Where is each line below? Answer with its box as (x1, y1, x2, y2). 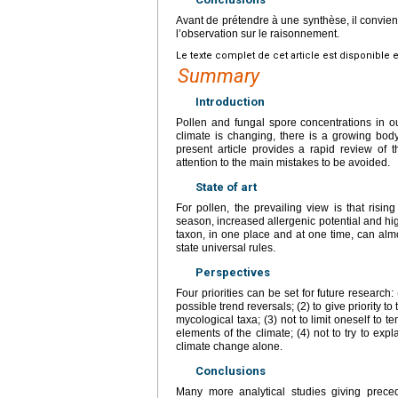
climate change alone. (176, 340, 283, 354)
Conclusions (195, 364, 266, 378)
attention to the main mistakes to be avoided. (176, 156, 390, 170)
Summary (178, 65, 259, 88)
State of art (195, 180, 257, 195)
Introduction (195, 95, 265, 109)
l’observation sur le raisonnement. (176, 28, 339, 41)
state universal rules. (176, 242, 275, 255)
